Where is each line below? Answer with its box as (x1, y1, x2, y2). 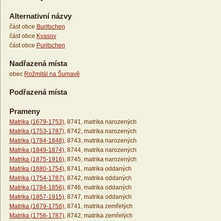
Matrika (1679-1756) (9, 203, 64, 210)
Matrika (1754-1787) (9, 175, 64, 182)
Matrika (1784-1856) (9, 184, 64, 191)
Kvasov (36, 33, 56, 40)
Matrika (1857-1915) (9, 193, 64, 201)
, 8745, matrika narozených (64, 156, 137, 163)
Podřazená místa (9, 88, 67, 97)
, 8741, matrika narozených (64, 118, 137, 126)
